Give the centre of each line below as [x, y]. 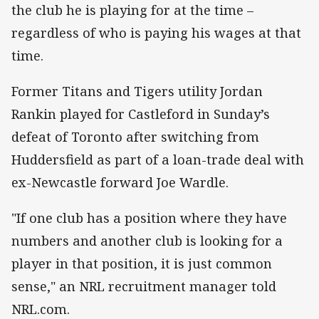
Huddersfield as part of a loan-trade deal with [158, 159]
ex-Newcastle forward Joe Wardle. [120, 182]
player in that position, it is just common [142, 263]
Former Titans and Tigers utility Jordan [137, 91]
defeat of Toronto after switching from [135, 136]
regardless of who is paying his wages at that [156, 32]
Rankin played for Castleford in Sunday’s [141, 114]
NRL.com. [41, 309]
